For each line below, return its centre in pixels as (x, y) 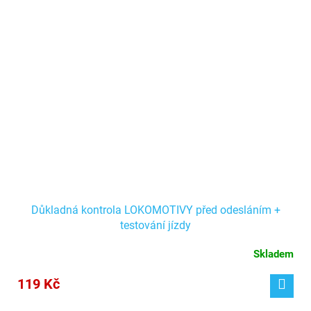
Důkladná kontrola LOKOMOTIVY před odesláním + (155, 210)
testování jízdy (155, 226)
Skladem (274, 254)
